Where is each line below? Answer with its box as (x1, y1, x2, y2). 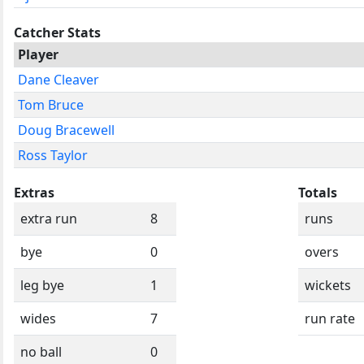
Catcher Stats (14, 23, 101, 41)
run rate (305, 309, 355, 327)
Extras (14, 183, 54, 201)
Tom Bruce (18, 95, 84, 114)
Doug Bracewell (18, 120, 115, 139)
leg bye (20, 275, 64, 294)
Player (18, 45, 58, 63)
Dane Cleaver (18, 70, 99, 89)
